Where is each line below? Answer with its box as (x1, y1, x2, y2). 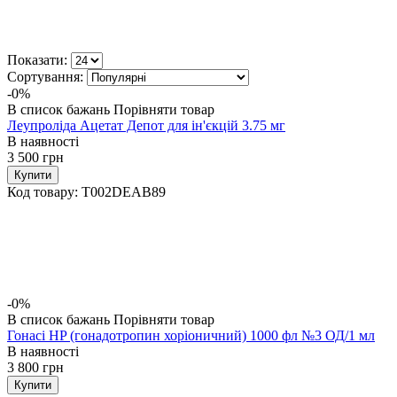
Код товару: (7, 183, 78, 199)
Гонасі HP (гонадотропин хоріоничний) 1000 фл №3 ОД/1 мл (7, 327, 375, 343)
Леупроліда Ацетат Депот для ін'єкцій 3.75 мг (7, 117, 285, 133)
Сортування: (7, 68, 83, 84)
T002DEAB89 (82, 183, 166, 199)
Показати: (7, 51, 67, 67)
